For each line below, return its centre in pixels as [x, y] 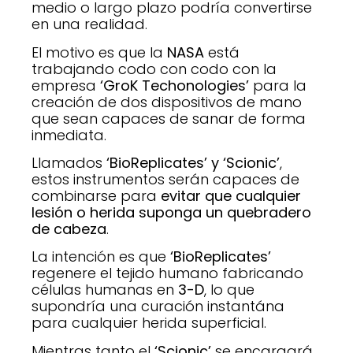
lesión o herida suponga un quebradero [171, 213]
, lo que [229, 290]
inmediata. [69, 135]
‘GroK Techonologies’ [175, 85]
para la [278, 85]
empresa [66, 85]
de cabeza [69, 229]
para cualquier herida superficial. [149, 323]
